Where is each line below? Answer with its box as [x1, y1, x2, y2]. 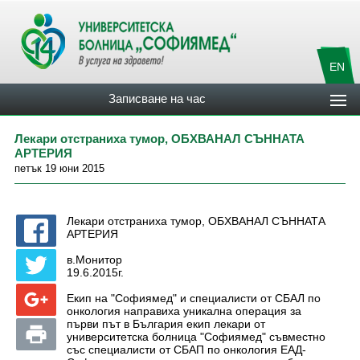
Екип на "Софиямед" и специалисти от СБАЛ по [67, 292, 321, 305]
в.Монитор [67, 253, 122, 266]
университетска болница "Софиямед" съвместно [67, 330, 325, 343]
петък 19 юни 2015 [14, 162, 104, 174]
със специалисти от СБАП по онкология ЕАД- [67, 343, 306, 356]
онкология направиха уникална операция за [67, 305, 301, 317]
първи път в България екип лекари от [67, 317, 265, 330]
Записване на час [108, 92, 207, 105]
